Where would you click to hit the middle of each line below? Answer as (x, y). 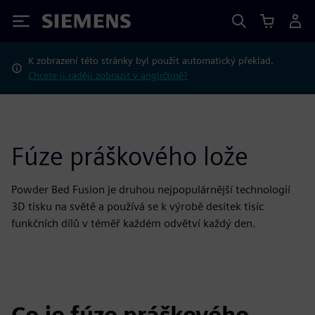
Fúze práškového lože (130, 156)
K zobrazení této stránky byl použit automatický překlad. (151, 60)
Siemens (65, 24)
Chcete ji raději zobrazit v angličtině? (108, 75)
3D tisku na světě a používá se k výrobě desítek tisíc (137, 206)
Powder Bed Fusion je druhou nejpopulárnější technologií (151, 189)
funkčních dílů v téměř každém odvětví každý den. (134, 223)
